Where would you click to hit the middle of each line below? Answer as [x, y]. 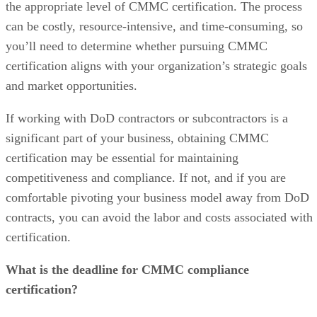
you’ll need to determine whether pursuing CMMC [137, 46]
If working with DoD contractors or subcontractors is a [147, 118]
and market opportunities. [71, 85]
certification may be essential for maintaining [122, 157]
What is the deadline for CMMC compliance [127, 269]
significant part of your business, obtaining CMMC [137, 138]
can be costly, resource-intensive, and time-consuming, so [154, 26]
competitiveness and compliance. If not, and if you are [146, 177]
